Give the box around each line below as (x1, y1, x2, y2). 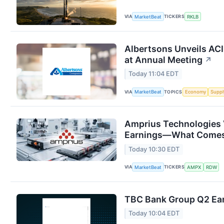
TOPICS (164, 88, 182, 94)
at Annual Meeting (124, 54, 202, 65)
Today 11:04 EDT (128, 70, 179, 78)
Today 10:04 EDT (128, 209, 180, 217)
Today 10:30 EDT (128, 145, 180, 153)
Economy (184, 89, 206, 95)
